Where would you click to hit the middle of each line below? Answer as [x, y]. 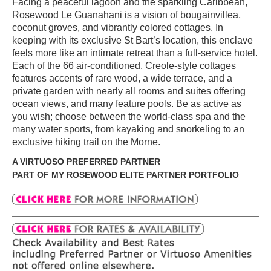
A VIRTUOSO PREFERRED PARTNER [86, 162]
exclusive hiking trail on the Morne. [86, 142]
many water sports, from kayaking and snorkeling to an [128, 129]
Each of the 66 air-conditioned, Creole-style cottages [124, 65]
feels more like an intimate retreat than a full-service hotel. [135, 53]
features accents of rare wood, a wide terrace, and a [122, 78]
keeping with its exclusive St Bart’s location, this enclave [132, 40]
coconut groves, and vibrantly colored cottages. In [118, 27]
